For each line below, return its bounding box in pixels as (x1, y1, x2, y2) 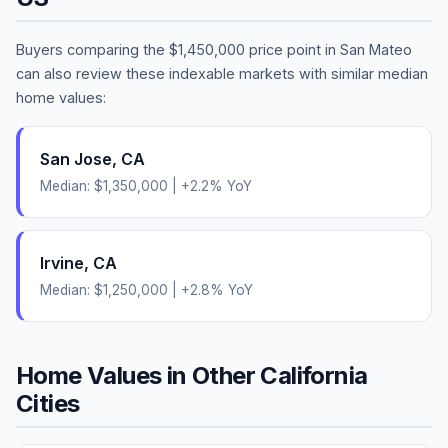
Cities (16, 388, 80, 418)
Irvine (40, 252, 84, 273)
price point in (245, 40, 340, 58)
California (260, 360, 368, 390)
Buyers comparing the (16, 40, 169, 58)
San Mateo (340, 40, 412, 58)
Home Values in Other (16, 360, 261, 390)
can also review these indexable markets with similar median (16, 64, 428, 82)
